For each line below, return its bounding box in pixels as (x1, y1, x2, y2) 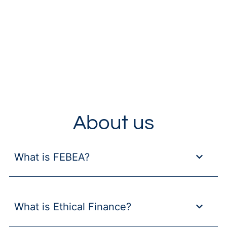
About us (73, 112, 154, 134)
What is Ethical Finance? (14, 200, 131, 213)
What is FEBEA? (14, 150, 90, 164)
